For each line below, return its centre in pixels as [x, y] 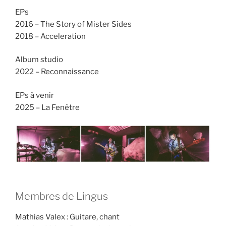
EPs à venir [35, 95]
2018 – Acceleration [50, 36]
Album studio [39, 60]
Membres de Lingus [62, 196]
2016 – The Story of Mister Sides [73, 24]
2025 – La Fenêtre [47, 107]
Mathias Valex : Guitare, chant [67, 217]
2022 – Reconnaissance [57, 72]
